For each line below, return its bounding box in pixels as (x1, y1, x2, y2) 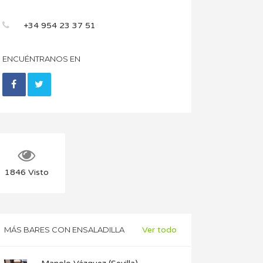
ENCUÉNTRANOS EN (2, 54, 80, 63)
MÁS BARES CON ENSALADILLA (4, 225, 124, 234)
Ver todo (142, 225, 177, 235)
